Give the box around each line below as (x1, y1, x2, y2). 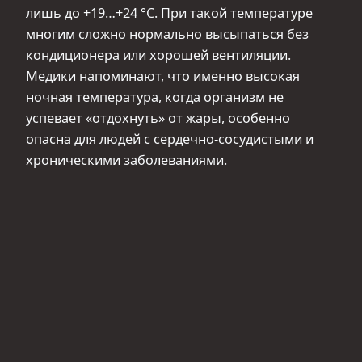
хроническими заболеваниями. (26, 150, 227, 169)
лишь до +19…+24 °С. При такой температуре (26, 3, 313, 22)
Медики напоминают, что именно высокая (26, 66, 300, 85)
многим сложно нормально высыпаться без (26, 24, 309, 43)
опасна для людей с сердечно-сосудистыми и (26, 129, 314, 148)
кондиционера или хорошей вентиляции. (26, 45, 291, 64)
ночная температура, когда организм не (26, 87, 284, 106)
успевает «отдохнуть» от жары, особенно (26, 108, 290, 127)
